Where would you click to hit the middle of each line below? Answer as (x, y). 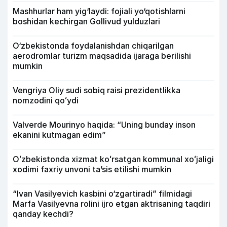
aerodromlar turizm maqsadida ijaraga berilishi (102, 55)
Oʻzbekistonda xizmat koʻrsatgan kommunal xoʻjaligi (113, 159)
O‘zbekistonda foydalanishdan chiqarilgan (93, 45)
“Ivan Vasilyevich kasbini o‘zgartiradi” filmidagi (102, 193)
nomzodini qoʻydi (46, 100)
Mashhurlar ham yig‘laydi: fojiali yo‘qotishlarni (99, 11)
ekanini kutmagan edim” (59, 135)
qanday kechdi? (43, 214)
